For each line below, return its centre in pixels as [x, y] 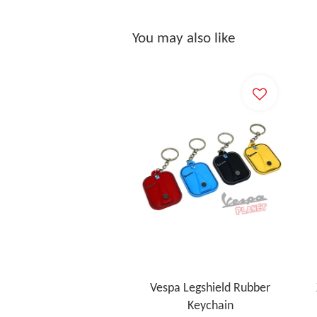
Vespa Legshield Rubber [210, 289]
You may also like [184, 38]
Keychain [210, 306]
